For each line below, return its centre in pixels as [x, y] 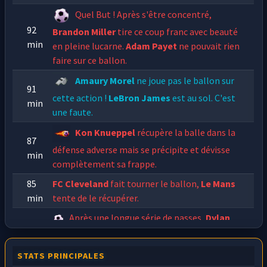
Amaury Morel [105, 81]
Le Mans [218, 184]
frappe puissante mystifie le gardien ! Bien [139, 246]
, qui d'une [216, 232]
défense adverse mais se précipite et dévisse [142, 150]
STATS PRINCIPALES [61, 255]
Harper [68, 232]
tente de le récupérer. [96, 198]
